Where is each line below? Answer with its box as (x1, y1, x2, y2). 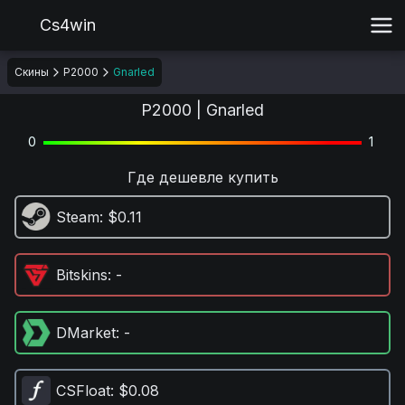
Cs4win (40, 15, 96, 34)
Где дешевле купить (127, 168, 278, 186)
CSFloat (56, 381, 110, 400)
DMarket (56, 324, 116, 342)
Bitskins (56, 266, 108, 284)
